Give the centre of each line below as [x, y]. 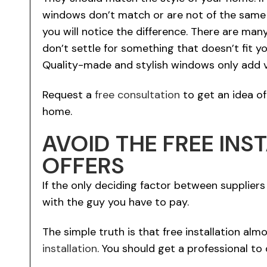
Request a [69, 94]
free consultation [137, 94]
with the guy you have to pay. [116, 202]
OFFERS [83, 166]
